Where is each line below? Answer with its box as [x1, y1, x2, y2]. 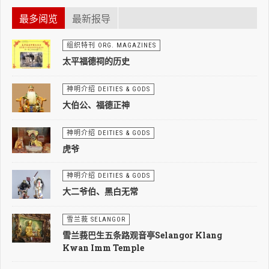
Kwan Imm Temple [62, 241, 144, 253]
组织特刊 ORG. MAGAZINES [67, 41, 156, 49]
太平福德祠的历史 [62, 55, 130, 67]
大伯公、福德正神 [62, 98, 130, 110]
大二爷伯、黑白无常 [62, 185, 138, 197]
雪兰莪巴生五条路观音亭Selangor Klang [62, 229, 222, 241]
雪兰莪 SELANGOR [67, 215, 125, 223]
